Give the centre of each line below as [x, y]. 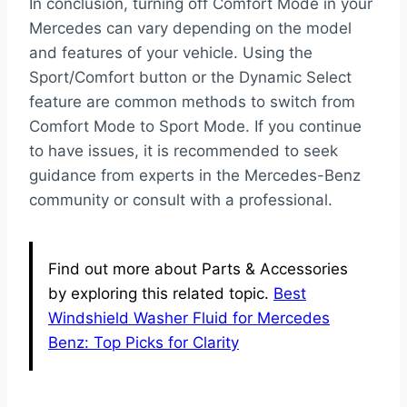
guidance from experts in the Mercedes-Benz [195, 176]
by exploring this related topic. [161, 294]
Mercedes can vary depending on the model [190, 29]
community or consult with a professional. [181, 200]
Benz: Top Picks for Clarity [144, 343]
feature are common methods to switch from [192, 102]
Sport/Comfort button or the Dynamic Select [190, 78]
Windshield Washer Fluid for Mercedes [189, 318]
